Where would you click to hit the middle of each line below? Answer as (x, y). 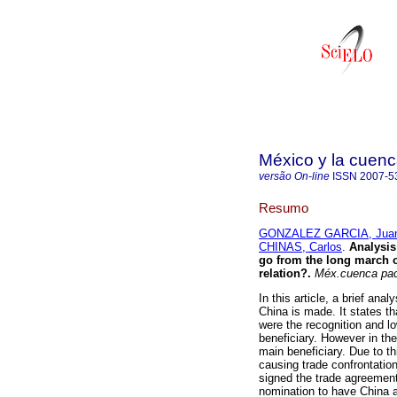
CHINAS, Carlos (300, 247)
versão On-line (294, 176)
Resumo (284, 207)
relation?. (285, 274)
